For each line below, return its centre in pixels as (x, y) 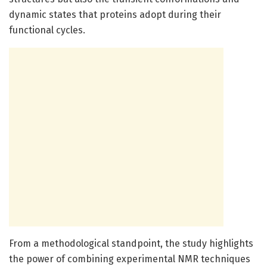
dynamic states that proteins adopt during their (115, 14)
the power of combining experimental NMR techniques (130, 259)
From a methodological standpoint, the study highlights (131, 243)
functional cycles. (47, 30)
